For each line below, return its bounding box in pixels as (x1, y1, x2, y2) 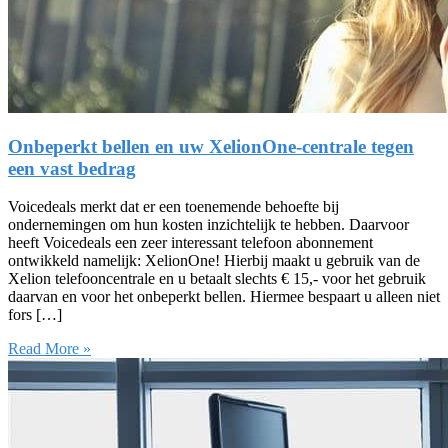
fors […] (8, 306, 62, 324)
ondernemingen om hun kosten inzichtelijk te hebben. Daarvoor (8, 216, 409, 234)
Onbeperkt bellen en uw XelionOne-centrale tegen (8, 135, 414, 157)
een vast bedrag (8, 157, 136, 179)
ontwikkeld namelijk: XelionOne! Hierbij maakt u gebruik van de (8, 252, 420, 270)
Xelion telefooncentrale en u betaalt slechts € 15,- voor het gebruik (8, 270, 426, 288)
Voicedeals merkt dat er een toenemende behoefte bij (8, 198, 339, 216)
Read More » (8, 340, 91, 358)
